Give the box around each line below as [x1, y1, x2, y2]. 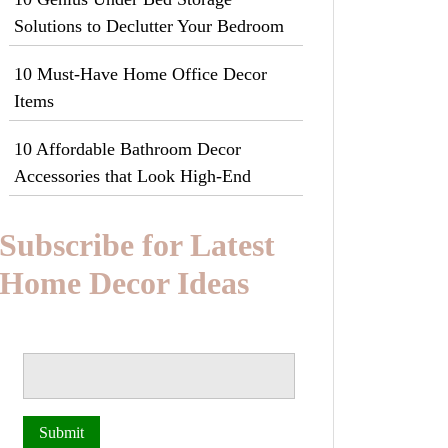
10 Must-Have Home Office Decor [14, 63, 267, 84]
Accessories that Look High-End [14, 165, 251, 186]
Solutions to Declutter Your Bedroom [14, 15, 284, 36]
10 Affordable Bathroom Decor [14, 138, 241, 159]
